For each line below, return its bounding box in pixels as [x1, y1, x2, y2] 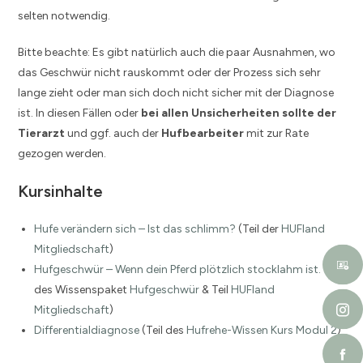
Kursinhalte [18, 181, 104, 201]
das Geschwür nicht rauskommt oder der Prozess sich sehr [18, 65, 322, 79]
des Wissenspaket [34, 282, 130, 297]
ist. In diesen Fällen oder [18, 105, 142, 120]
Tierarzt [18, 126, 68, 140]
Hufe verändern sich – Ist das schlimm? [34, 221, 237, 236]
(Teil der [236, 221, 282, 236]
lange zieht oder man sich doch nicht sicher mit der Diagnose [18, 85, 335, 100]
